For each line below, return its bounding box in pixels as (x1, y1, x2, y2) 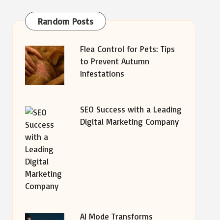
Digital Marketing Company (80, 116, 179, 127)
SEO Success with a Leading (80, 104, 182, 114)
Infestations (80, 68, 124, 79)
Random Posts (37, 16, 93, 27)
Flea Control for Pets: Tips (80, 44, 175, 54)
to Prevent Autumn (80, 56, 149, 66)
